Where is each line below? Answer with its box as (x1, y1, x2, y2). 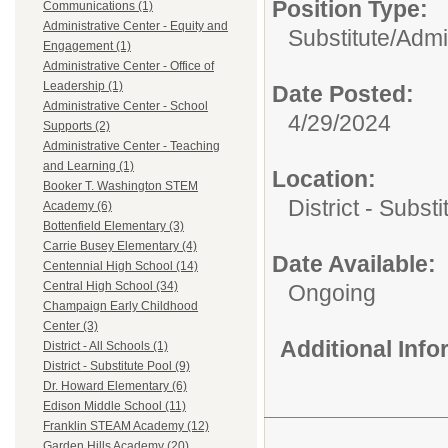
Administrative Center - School (43, 99, 208, 114)
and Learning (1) (43, 159, 134, 174)
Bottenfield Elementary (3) (43, 219, 184, 234)
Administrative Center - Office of (43, 59, 214, 74)
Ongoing (288, 280, 376, 306)
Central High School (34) (43, 279, 178, 294)
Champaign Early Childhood (43, 299, 198, 314)
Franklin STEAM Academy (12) (43, 419, 209, 434)
